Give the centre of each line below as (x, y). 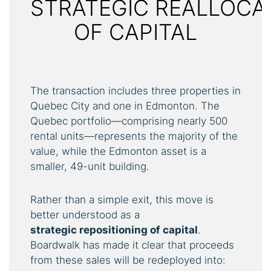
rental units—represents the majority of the (134, 136)
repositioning (113, 230)
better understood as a (85, 214)
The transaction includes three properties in (135, 90)
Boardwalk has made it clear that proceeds (132, 245)
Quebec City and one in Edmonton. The (125, 106)
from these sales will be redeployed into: (128, 260)
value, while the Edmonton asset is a (118, 151)
